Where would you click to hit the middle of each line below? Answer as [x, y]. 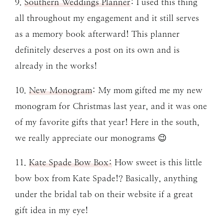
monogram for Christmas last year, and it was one [111, 106]
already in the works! [56, 65]
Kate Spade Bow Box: [70, 162]
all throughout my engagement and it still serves [107, 18]
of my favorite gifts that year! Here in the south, [107, 122]
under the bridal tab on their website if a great [104, 194]
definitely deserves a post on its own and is [97, 50]
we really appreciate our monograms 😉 [91, 138]
